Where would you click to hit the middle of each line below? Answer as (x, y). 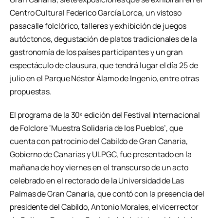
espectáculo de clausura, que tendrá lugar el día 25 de (104, 65)
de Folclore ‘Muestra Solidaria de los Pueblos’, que (96, 128)
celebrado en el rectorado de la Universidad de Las (97, 180)
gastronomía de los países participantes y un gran (97, 52)
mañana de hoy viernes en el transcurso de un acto (99, 167)
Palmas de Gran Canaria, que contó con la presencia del (107, 193)
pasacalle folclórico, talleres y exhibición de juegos (98, 26)
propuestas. (31, 91)
